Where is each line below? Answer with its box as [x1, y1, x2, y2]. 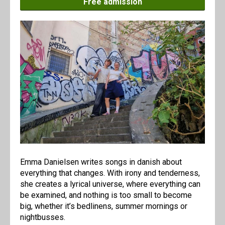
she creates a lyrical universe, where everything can [20, 179, 200, 189]
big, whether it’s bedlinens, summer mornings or [20, 201, 187, 211]
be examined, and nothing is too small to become [20, 190, 192, 200]
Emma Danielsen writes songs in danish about [20, 157, 182, 167]
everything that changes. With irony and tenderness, [20, 168, 200, 178]
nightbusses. [20, 212, 65, 222]
